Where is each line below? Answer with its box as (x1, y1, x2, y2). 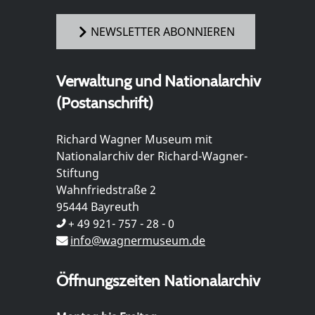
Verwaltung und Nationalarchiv (56, 70, 261, 91)
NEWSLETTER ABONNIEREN (90, 24, 235, 40)
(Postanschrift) (56, 92, 153, 112)
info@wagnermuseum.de (70, 232, 205, 248)
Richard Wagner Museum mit (56, 131, 212, 147)
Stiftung (56, 165, 99, 181)
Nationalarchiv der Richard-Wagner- (56, 148, 247, 164)
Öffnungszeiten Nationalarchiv (56, 270, 260, 290)
